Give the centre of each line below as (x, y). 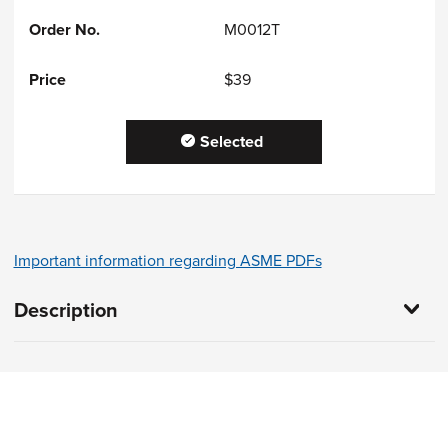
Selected (231, 142)
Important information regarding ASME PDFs (167, 261)
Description (65, 311)
